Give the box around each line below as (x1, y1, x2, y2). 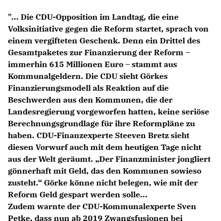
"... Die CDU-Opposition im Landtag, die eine (8, 11, 179, 22)
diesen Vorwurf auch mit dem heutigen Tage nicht (8, 142, 201, 152)
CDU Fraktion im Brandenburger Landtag (36, 58, 192, 68)
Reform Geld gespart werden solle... (8, 189, 147, 199)
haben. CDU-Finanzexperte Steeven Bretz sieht (8, 130, 189, 140)
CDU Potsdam (88, 82, 140, 92)
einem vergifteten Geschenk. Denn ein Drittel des (8, 35, 200, 45)
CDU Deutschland (81, 46, 147, 56)
